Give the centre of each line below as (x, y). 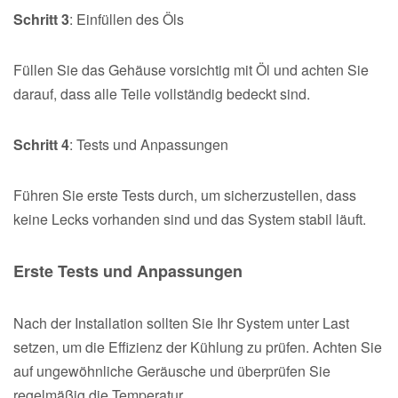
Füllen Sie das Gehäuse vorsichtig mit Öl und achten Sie (191, 69)
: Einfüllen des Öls (127, 19)
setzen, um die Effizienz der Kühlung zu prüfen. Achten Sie (198, 346)
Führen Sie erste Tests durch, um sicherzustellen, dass (185, 195)
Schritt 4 (41, 144)
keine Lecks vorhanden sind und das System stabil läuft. (190, 219)
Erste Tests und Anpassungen (128, 271)
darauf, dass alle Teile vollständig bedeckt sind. (162, 93)
